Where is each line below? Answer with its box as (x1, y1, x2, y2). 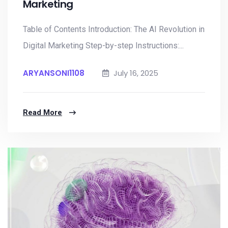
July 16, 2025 (111, 68, 158, 78)
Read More (23, 108, 62, 117)
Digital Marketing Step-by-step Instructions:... (23, 41, 184, 50)
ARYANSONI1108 (23, 68, 84, 78)
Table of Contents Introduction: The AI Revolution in (23, 24, 205, 34)
